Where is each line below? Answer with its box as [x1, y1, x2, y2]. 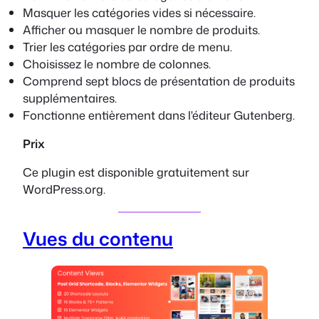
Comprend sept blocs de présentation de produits [23, 72, 295, 89]
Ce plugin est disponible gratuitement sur [23, 164, 249, 181]
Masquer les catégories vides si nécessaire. [23, 4, 256, 21]
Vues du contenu [23, 226, 173, 252]
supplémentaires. [23, 89, 117, 106]
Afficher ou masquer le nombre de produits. [23, 21, 260, 38]
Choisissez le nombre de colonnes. [23, 55, 211, 72]
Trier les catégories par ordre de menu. [23, 38, 232, 55]
